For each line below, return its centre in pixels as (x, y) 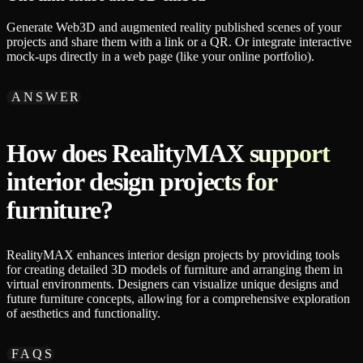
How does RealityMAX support (168, 153)
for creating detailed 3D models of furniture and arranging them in (175, 269)
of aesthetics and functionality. (83, 313)
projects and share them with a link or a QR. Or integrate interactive (179, 42)
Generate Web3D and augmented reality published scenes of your (174, 28)
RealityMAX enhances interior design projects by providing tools (173, 254)
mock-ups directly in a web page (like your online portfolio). (160, 57)
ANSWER (47, 97)
